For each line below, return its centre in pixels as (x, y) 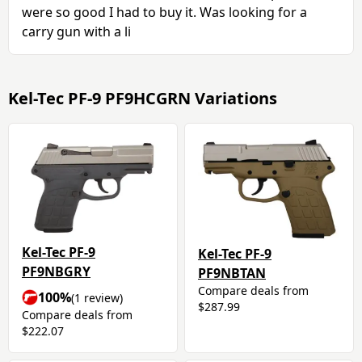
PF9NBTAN (232, 274)
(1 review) (97, 297)
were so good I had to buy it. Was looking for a (164, 12)
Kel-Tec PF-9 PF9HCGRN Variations (143, 98)
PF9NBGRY (56, 271)
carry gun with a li (76, 32)
